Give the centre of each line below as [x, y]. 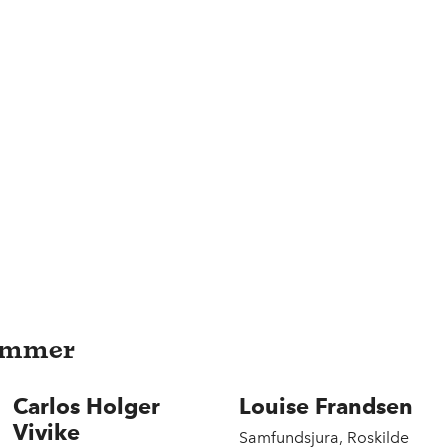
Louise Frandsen [326, 405]
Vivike [46, 431]
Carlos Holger [86, 405]
